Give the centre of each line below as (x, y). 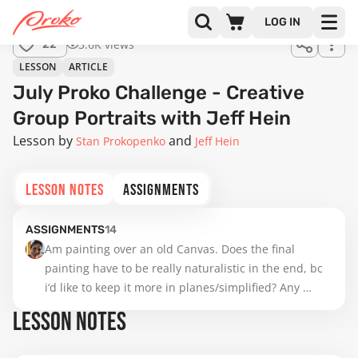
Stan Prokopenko (121, 141)
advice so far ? (83, 306)
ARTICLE (88, 67)
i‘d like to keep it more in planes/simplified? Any (172, 287)
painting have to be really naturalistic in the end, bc (184, 268)
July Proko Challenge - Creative (159, 93)
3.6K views (106, 44)
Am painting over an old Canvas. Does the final (170, 249)
